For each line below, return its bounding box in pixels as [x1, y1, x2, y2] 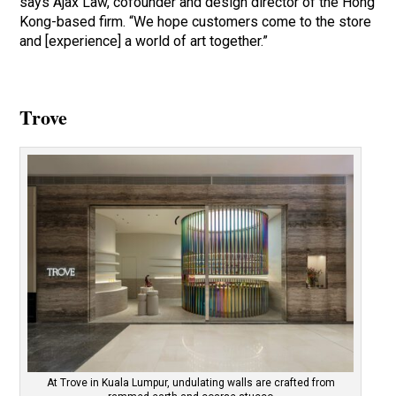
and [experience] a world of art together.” [19, 33, 269, 50]
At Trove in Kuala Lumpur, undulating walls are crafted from [46, 377, 335, 390]
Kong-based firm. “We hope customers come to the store [19, 13, 372, 31]
